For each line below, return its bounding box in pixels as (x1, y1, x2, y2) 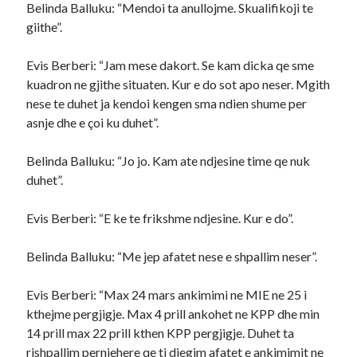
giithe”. (26, 19, 63, 34)
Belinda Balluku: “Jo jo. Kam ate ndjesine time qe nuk (26, 153, 311, 168)
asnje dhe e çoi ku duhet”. (26, 115, 159, 130)
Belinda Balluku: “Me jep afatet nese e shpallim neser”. (26, 249, 318, 264)
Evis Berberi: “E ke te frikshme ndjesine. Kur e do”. (26, 210, 294, 226)
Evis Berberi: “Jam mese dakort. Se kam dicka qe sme (26, 57, 315, 73)
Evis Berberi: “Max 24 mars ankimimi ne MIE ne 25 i (26, 287, 308, 302)
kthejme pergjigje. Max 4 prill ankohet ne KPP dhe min (26, 306, 320, 321)
